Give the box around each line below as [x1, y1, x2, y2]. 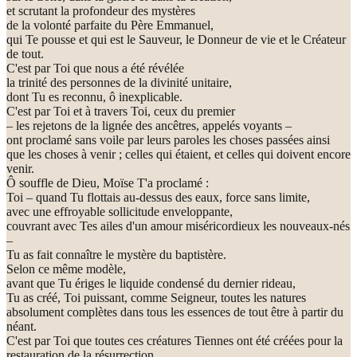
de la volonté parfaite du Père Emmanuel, [6, 18, 214, 32]
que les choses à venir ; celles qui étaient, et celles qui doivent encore [6, 147, 351, 161]
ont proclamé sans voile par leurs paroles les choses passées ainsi [6, 132, 330, 147]
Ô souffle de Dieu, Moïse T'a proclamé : [6, 175, 209, 190]
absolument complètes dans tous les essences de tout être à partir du [6, 304, 343, 319]
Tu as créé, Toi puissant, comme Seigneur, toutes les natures [6, 290, 306, 304]
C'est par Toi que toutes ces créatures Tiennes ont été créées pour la [6, 333, 343, 347]
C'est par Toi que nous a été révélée [6, 61, 184, 75]
